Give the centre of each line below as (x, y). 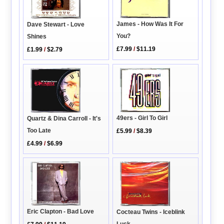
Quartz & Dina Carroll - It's (64, 118)
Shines (37, 37)
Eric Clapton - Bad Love (61, 211)
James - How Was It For (150, 24)
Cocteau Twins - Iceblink (151, 212)
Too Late (39, 130)
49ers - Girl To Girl (142, 118)
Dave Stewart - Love (56, 25)
